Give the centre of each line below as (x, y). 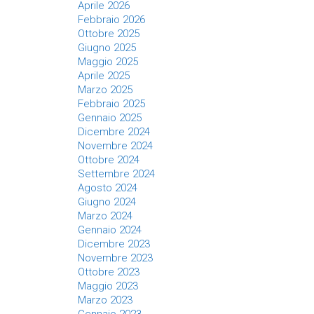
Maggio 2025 (108, 62)
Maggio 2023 (108, 286)
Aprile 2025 (104, 76)
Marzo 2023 (105, 300)
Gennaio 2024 (110, 230)
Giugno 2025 (107, 48)
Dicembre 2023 (114, 244)
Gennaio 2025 (110, 118)
